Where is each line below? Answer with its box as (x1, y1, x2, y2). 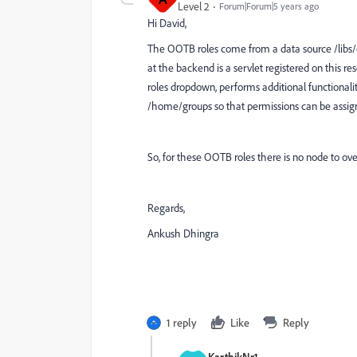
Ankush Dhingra (147, 226, 219, 240)
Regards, (147, 201, 185, 214)
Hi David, (147, 16, 186, 29)
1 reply (167, 316, 197, 329)
